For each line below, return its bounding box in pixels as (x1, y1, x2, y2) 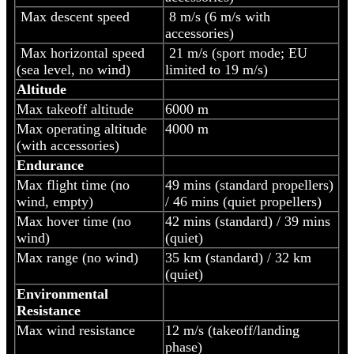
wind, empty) (17, 194, 93, 210)
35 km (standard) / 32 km (165, 250, 311, 266)
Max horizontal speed (17, 45, 145, 62)
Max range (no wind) (17, 250, 138, 266)
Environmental (17, 286, 108, 303)
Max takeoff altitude (17, 101, 134, 118)
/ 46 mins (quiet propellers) (165, 194, 322, 210)
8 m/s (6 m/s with (165, 9, 270, 25)
